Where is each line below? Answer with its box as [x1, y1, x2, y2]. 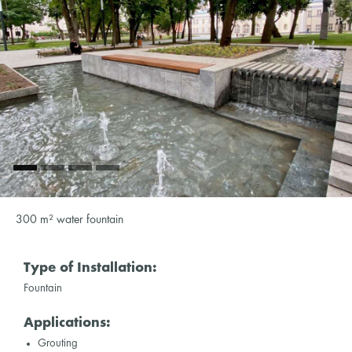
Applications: [24, 317, 111, 331]
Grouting [37, 338, 78, 350]
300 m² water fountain [16, 213, 123, 226]
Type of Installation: [24, 261, 157, 275]
